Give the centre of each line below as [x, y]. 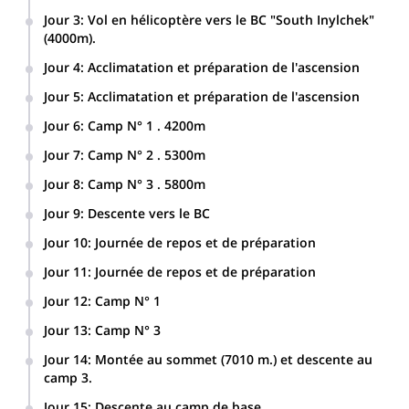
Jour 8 [62, 184]
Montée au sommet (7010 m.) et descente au [234, 359]
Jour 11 [66, 272]
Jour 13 [66, 330]
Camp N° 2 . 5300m [147, 155]
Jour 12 [66, 301]
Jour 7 [62, 155]
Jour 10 [66, 242]
